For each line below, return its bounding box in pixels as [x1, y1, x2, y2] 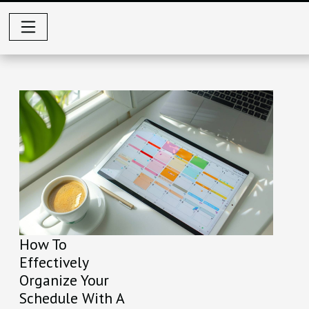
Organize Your [19, 270, 109, 290]
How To [19, 235, 67, 255]
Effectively [19, 252, 88, 272]
